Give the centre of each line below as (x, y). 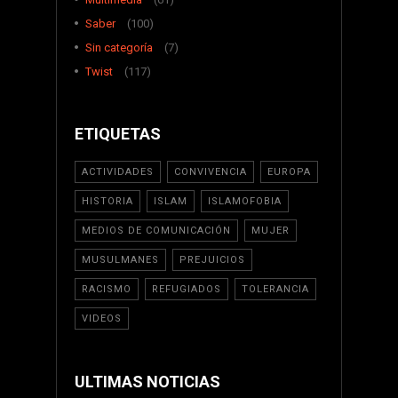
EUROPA (289, 172)
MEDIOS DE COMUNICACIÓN (156, 231)
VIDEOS (102, 319)
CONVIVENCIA (211, 172)
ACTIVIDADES (118, 172)
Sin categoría (119, 48)
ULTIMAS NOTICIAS (147, 382)
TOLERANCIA (275, 290)
